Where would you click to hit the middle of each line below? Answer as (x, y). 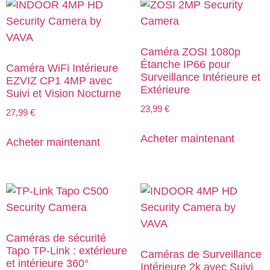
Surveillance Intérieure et (200, 77)
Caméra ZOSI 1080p (190, 52)
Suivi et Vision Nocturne (64, 93)
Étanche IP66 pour (185, 64)
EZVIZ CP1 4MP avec (59, 80)
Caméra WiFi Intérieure (62, 68)
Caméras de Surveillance (201, 255)
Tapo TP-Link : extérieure (67, 251)
